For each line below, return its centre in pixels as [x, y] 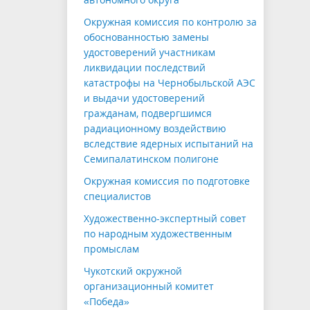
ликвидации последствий [145, 68]
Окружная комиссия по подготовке [167, 181]
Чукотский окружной [133, 271]
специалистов [117, 197]
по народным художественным [158, 234]
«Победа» [107, 302]
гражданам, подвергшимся [148, 113]
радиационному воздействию [155, 129]
